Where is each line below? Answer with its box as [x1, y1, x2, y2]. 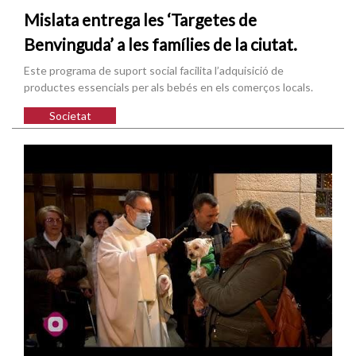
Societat [48, 109, 91, 123]
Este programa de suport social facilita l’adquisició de [24, 64, 284, 78]
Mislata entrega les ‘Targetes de [24, 9, 257, 29]
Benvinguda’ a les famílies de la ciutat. [24, 33, 297, 54]
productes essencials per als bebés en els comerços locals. [24, 80, 313, 95]
